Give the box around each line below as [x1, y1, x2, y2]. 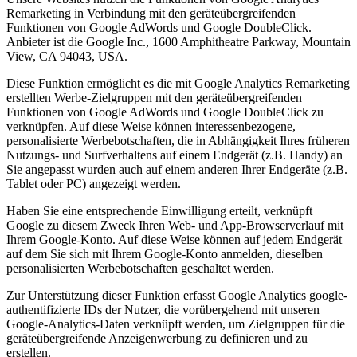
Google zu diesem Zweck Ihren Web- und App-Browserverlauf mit [6, 218, 343, 233]
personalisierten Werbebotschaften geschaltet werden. [6, 261, 274, 276]
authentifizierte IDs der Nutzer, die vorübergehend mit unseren [6, 303, 320, 317]
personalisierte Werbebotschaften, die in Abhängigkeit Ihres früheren [6, 134, 350, 148]
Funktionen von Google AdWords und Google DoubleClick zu [6, 105, 324, 120]
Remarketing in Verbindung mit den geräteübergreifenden [6, 6, 296, 21]
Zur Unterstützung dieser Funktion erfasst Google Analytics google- [6, 288, 347, 303]
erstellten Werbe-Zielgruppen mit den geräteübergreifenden [6, 91, 302, 105]
